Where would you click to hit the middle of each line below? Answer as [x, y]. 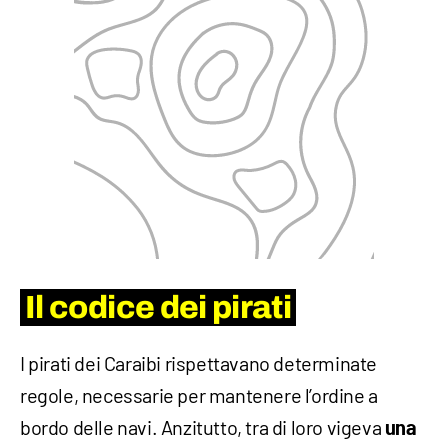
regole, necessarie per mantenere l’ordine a [199, 395]
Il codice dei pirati [158, 308]
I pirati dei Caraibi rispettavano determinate [199, 363]
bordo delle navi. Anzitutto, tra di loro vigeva [202, 427]
